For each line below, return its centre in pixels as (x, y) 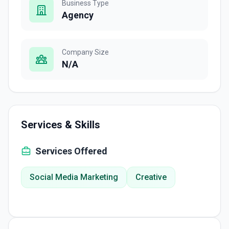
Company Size (85, 52)
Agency (78, 15)
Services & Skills (61, 125)
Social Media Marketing (74, 177)
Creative (151, 177)
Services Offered (71, 151)
